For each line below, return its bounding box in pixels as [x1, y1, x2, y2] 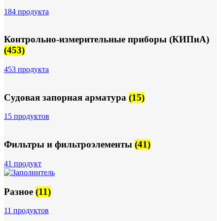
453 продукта [4, 65, 49, 74]
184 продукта [4, 7, 49, 16]
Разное [4, 186, 36, 197]
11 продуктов [4, 206, 49, 215]
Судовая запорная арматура [4, 92, 129, 103]
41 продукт [4, 159, 41, 168]
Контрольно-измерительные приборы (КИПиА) [4, 34, 209, 45]
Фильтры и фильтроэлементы [4, 139, 135, 150]
